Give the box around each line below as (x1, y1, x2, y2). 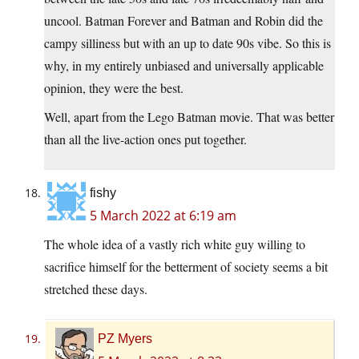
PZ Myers (98, 331, 152, 345)
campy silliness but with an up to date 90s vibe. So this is (44, 34, 331, 51)
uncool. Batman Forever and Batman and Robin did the (44, 11, 323, 29)
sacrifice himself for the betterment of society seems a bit (44, 257, 328, 275)
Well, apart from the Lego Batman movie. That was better (44, 107, 334, 125)
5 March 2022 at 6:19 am (90, 206, 236, 224)
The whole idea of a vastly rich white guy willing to (44, 235, 305, 252)
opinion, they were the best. (44, 79, 184, 96)
